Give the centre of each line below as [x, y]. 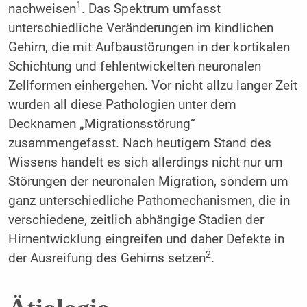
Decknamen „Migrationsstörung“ [101, 124]
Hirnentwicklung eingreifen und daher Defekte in [146, 240]
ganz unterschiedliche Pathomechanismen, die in [149, 201]
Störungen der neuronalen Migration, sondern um [148, 182]
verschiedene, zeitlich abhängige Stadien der [136, 220]
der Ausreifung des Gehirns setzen [107, 259]
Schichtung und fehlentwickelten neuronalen [134, 67]
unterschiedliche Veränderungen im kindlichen [140, 28]
